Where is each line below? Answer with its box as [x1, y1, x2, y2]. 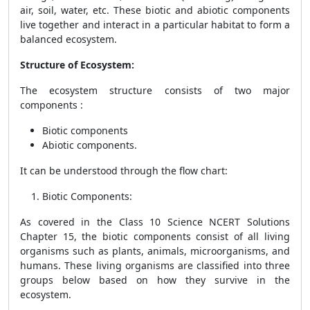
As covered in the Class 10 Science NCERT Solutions [20, 215, 290, 228]
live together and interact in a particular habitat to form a [20, 18, 290, 31]
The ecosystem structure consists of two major [20, 84, 290, 97]
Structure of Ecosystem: [20, 58, 134, 71]
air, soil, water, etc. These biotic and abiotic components [20, 3, 290, 17]
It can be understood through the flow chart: [20, 164, 228, 177]
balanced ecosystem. [20, 33, 117, 46]
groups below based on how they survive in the [20, 273, 290, 286]
